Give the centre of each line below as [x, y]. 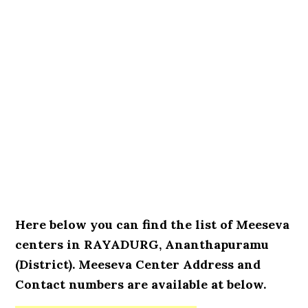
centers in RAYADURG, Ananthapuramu [142, 244]
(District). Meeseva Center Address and [138, 264]
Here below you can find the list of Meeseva [153, 224]
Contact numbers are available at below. [141, 284]
